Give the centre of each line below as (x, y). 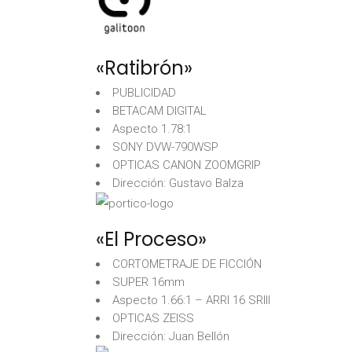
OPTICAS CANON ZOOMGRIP (187, 165)
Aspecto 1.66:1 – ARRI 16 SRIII (191, 300)
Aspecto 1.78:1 (152, 129)
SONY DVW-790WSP (165, 147)
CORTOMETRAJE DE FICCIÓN (187, 264)
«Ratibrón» (144, 68)
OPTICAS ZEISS (153, 318)
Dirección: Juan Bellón (171, 336)
